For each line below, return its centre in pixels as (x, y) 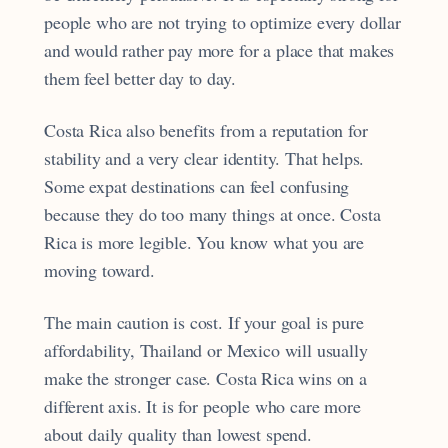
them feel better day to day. (140, 77)
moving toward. (99, 269)
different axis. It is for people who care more (202, 406)
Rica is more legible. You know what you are (204, 241)
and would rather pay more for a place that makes (219, 49)
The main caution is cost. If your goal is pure (204, 322)
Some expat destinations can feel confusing (197, 185)
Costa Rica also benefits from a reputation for (206, 129)
